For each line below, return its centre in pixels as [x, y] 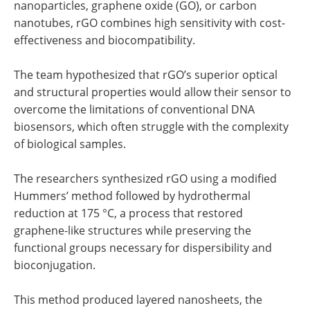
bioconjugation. [55, 265]
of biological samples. [70, 144]
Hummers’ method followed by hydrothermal [132, 196]
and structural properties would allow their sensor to [153, 92]
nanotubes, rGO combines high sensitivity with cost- [149, 23]
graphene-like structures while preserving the [133, 231]
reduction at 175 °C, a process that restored [128, 213]
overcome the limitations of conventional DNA [134, 110]
